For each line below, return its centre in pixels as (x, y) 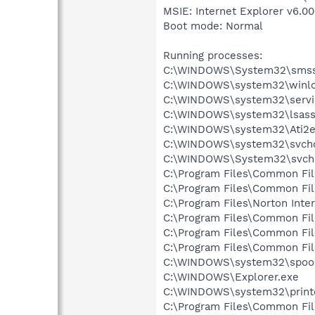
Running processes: (213, 55)
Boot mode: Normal (213, 26)
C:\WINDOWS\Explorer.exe (231, 277)
